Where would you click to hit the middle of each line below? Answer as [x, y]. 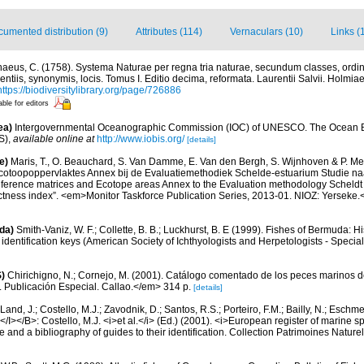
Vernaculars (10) [266, 32]
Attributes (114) [169, 32]
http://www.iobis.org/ [141, 139]
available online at [54, 139]
